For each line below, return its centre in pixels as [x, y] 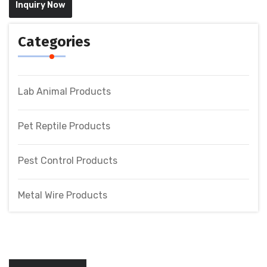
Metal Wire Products [63, 195]
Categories [54, 42]
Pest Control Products [68, 161]
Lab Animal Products [64, 91]
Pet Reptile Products [64, 126]
